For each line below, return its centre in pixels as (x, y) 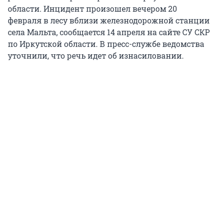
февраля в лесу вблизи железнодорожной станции (109, 21)
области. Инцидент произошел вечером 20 (92, 9)
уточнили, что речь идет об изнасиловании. (96, 56)
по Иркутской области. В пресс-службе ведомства (106, 44)
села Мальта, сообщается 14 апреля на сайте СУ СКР (109, 32)
